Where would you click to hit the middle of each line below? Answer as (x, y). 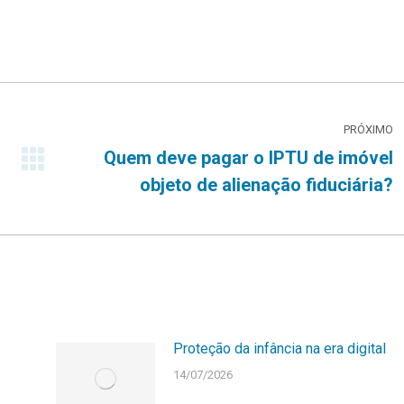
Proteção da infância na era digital (279, 349)
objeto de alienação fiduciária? (266, 185)
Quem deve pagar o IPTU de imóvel (248, 158)
